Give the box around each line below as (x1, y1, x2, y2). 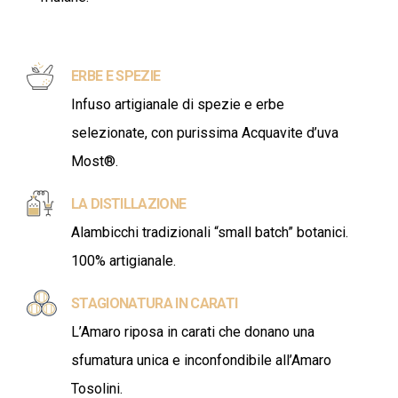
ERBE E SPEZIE (71, 67, 161, 84)
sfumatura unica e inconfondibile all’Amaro (71, 351, 331, 369)
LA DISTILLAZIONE (71, 195, 187, 212)
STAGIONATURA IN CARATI (71, 294, 238, 312)
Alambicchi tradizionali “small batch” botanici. (71, 223, 348, 241)
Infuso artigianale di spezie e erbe (71, 95, 284, 113)
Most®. (71, 152, 118, 170)
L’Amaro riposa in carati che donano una (71, 322, 314, 340)
